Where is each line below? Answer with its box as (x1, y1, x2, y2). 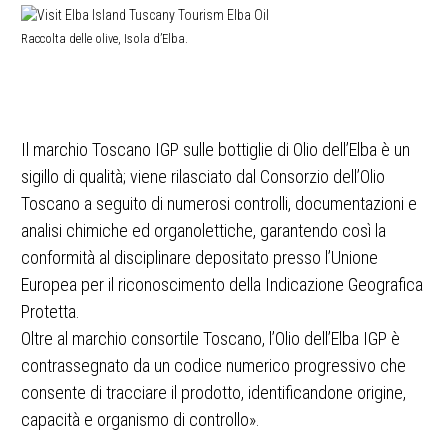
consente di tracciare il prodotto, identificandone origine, (21, 381, 406, 403)
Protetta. (21, 300, 80, 322)
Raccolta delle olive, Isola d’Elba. (21, 30, 188, 46)
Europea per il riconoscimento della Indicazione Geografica (21, 273, 423, 295)
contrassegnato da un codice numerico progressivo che (21, 354, 406, 376)
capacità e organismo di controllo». (21, 408, 260, 430)
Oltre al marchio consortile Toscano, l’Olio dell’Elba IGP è (21, 327, 400, 349)
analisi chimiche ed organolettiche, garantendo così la (21, 219, 386, 241)
